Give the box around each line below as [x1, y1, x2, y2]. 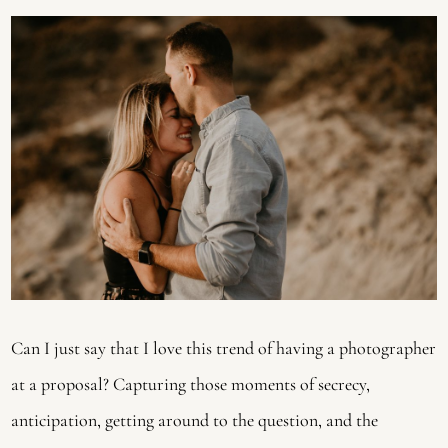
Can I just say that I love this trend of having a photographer [11, 337, 437, 360]
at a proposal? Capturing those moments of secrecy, [11, 373, 371, 396]
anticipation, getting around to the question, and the [11, 409, 379, 432]
